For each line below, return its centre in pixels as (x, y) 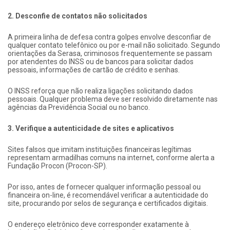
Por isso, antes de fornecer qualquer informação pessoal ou (104, 187)
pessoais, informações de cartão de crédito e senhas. (94, 70)
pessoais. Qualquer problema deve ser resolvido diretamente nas (113, 99)
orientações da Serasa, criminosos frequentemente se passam (110, 53)
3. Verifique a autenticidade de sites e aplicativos (91, 128)
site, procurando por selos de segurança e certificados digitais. (108, 203)
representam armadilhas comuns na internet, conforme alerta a (111, 157)
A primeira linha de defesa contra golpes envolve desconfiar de (109, 37)
